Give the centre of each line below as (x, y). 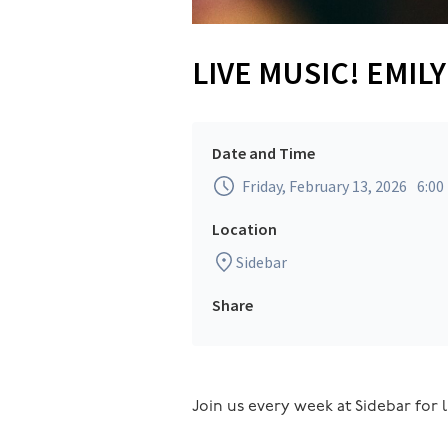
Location (244, 229)
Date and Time (263, 153)
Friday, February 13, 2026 (324, 186)
